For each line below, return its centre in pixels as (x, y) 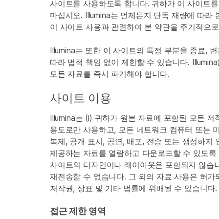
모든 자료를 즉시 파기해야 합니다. (110, 74)
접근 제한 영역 (78, 211)
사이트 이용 (81, 98)
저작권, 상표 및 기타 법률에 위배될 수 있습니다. (134, 188)
